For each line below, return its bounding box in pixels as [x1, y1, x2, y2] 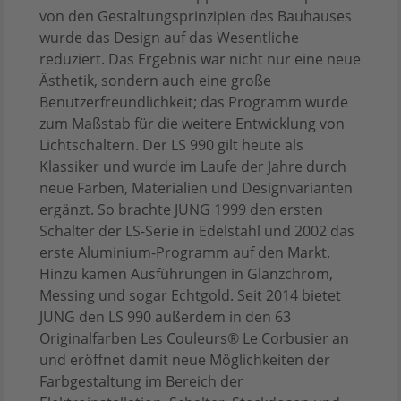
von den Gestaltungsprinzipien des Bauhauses [39, 5, 352, 26]
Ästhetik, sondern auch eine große [39, 70, 271, 90]
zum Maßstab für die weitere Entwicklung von [39, 113, 345, 133]
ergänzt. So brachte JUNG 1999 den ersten [39, 199, 323, 219]
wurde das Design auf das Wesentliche [39, 27, 299, 47]
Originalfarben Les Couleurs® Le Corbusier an [39, 328, 349, 348]
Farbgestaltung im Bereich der [39, 371, 243, 391]
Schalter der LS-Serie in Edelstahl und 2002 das [39, 220, 354, 241]
